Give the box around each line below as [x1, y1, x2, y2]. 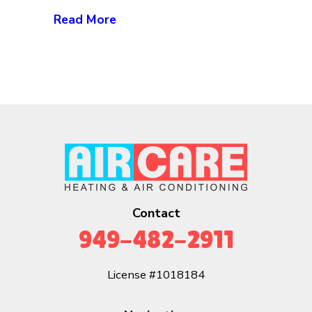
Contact [132, 204, 180, 221]
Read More [54, 10, 117, 28]
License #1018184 [107, 266, 205, 283]
